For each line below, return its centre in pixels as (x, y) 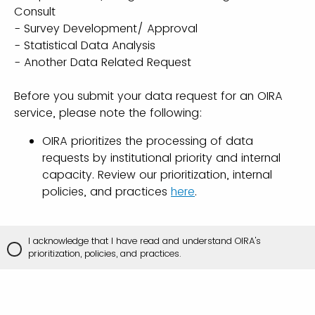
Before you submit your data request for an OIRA (148, 96)
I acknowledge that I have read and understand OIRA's (144, 241)
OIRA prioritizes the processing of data (148, 141)
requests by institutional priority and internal (161, 158)
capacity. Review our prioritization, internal (157, 175)
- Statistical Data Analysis (85, 45)
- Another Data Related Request (103, 62)
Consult (35, 12)
